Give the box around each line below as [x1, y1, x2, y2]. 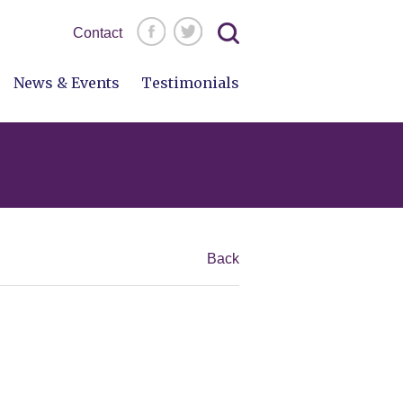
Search [206, 15, 252, 31]
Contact [73, 24, 122, 40]
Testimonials [141, 73, 239, 92]
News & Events [13, 73, 120, 92]
